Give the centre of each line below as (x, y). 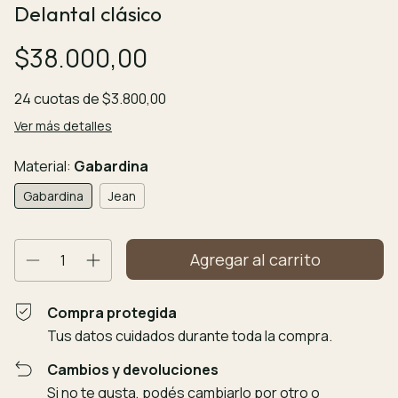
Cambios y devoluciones (133, 369)
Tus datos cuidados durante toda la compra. (190, 335)
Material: (44, 166)
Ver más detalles (63, 125)
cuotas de (68, 98)
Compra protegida (112, 312)
